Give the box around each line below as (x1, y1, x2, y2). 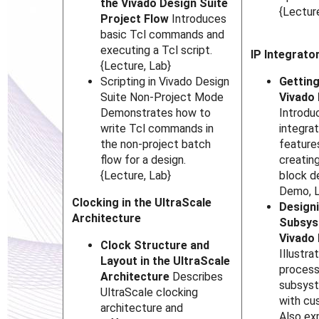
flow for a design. (100, 153, 187, 167)
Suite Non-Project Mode (100, 90, 224, 105)
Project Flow (100, 12, 169, 26)
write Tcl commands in (100, 122, 214, 136)
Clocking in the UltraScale (72, 196, 212, 210)
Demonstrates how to (100, 106, 211, 120)
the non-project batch (100, 137, 211, 152)
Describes (169, 270, 224, 284)
